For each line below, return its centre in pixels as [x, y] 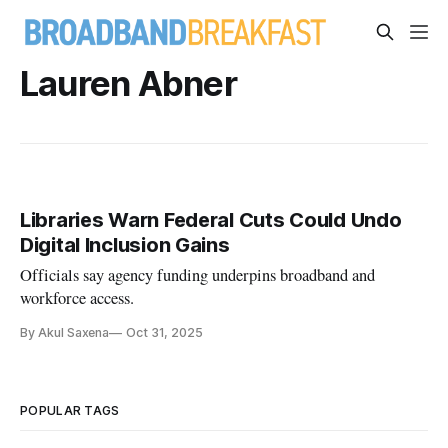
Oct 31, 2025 [164, 333]
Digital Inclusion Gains [125, 245]
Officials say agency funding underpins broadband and [198, 275]
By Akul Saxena [65, 333]
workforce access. [77, 298]
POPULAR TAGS [70, 411]
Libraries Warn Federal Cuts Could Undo [211, 220]
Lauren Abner [128, 83]
